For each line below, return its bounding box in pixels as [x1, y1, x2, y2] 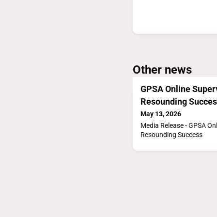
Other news [133, 63, 192, 77]
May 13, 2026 [140, 110, 181, 118]
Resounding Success [140, 131, 202, 139]
